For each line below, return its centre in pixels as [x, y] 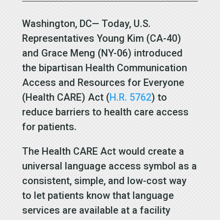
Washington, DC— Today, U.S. [86, 23]
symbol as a [170, 166]
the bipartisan [54, 68]
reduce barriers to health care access [105, 112]
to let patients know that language [98, 195]
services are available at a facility [96, 210]
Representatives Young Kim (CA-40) [101, 38]
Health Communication [136, 68]
